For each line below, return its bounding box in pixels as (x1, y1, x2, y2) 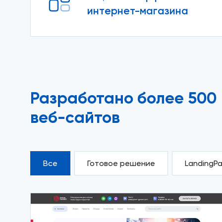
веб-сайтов (30, 108, 120, 127)
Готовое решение (87, 159, 155, 168)
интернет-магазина (87, 4, 188, 17)
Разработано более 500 (30, 88, 217, 108)
